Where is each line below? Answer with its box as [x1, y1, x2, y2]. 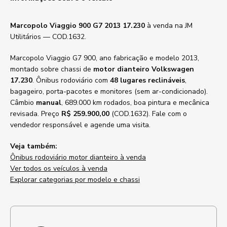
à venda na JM [145, 21, 193, 30]
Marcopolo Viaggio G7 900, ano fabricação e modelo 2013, [10, 53, 199, 63]
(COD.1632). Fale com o [109, 109, 187, 119]
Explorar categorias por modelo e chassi [10, 175, 140, 184]
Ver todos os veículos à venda [10, 164, 107, 173]
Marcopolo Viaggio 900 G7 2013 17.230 [10, 21, 145, 30]
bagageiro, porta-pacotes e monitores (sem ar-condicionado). [10, 87, 208, 96]
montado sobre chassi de [10, 64, 93, 74]
